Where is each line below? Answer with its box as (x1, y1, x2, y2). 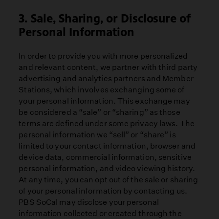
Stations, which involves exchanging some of (19, 85, 185, 94)
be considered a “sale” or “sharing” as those (19, 107, 180, 117)
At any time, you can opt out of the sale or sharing (19, 175, 198, 184)
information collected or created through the (19, 208, 182, 218)
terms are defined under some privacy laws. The (19, 118, 195, 128)
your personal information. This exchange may (19, 96, 190, 106)
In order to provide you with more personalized (19, 51, 188, 61)
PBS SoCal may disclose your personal (19, 197, 159, 207)
